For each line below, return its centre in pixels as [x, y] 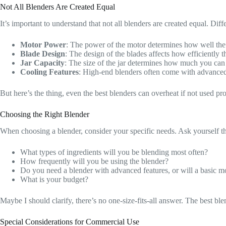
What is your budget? [54, 179]
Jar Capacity [42, 63]
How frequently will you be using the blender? [94, 161]
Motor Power [43, 45]
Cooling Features [49, 72]
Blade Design [43, 54]
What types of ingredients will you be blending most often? [114, 152]
